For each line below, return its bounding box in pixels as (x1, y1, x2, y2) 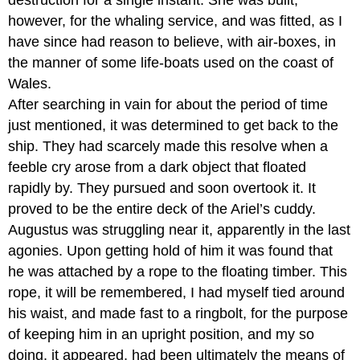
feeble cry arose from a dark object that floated (8, 158, 307, 175)
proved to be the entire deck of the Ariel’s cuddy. (8, 200, 317, 217)
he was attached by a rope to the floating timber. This (8, 263, 348, 280)
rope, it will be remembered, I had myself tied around (8, 284, 346, 301)
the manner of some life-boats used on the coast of (8, 54, 334, 71)
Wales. (8, 75, 52, 92)
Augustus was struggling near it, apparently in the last (8, 221, 351, 238)
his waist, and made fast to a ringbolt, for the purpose (8, 305, 349, 321)
